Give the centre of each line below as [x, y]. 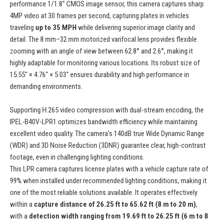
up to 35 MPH [56, 28]
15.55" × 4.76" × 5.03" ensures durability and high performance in [99, 75]
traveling [23, 28]
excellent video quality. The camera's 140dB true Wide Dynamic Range [107, 134]
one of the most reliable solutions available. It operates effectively [104, 193]
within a [22, 205]
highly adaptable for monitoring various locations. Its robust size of [105, 63]
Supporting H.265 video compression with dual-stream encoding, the [107, 110]
